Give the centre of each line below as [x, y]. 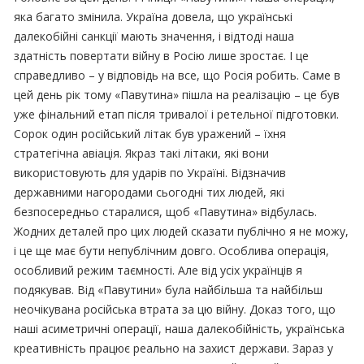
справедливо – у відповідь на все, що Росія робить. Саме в [178, 75]
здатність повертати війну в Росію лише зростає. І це [162, 55]
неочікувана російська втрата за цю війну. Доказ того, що [175, 309]
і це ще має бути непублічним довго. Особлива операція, [172, 250]
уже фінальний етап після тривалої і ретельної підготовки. [177, 114]
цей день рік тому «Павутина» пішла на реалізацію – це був [177, 94]
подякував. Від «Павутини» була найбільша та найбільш [169, 289]
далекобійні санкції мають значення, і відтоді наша [154, 36]
